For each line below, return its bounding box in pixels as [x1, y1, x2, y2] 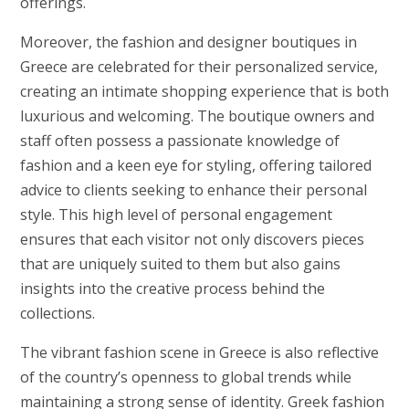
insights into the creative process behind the [19, 278, 325, 299]
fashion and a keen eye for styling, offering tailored [19, 154, 372, 175]
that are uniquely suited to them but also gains [19, 253, 341, 274]
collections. [19, 302, 95, 323]
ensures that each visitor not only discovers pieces [19, 228, 364, 249]
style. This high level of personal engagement [19, 204, 332, 225]
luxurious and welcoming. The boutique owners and [19, 105, 374, 126]
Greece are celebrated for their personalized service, [19, 56, 378, 77]
